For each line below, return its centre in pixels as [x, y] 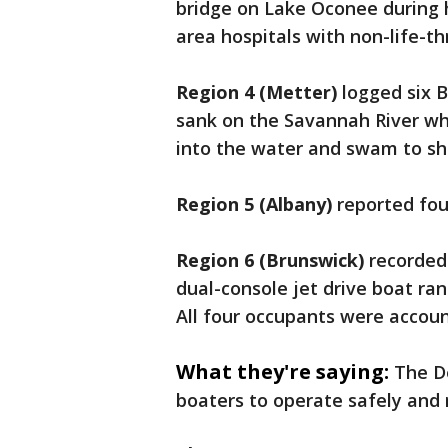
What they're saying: [282, 372]
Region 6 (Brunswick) [270, 260]
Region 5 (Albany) [254, 204]
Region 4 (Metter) [256, 92]
